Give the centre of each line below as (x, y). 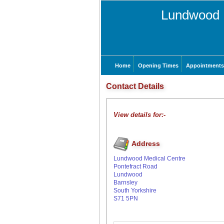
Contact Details (135, 86)
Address (145, 143)
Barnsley (125, 182)
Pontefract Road (135, 166)
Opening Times (158, 65)
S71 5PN (126, 198)
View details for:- (139, 115)
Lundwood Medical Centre (149, 158)
